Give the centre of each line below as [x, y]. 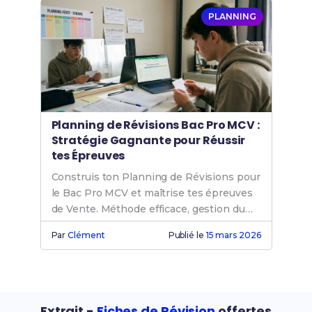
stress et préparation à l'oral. [122, 225]
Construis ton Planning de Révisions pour [156, 177]
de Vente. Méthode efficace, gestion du [148, 209]
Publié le [187, 235]
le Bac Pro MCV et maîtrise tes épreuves [152, 193]
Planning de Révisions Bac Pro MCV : [155, 125]
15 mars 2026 [233, 235]
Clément [86, 235]
